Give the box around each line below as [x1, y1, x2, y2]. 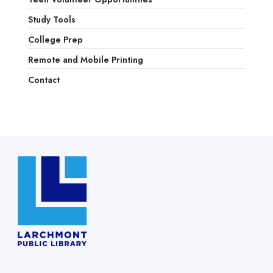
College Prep [27, 34, 83, 46]
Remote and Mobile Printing [27, 54, 143, 66]
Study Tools [27, 13, 76, 26]
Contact [27, 74, 60, 87]
